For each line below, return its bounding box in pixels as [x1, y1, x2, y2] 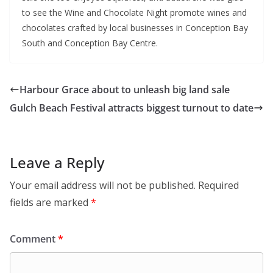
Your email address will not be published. [10, 179, 196, 193]
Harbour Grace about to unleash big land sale [19, 83, 230, 97]
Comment [10, 232, 58, 246]
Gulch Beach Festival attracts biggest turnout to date [10, 101, 253, 115]
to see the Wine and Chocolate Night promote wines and [22, 7, 247, 19]
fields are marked [10, 196, 91, 210]
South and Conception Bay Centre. [22, 37, 158, 49]
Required [198, 179, 239, 193]
